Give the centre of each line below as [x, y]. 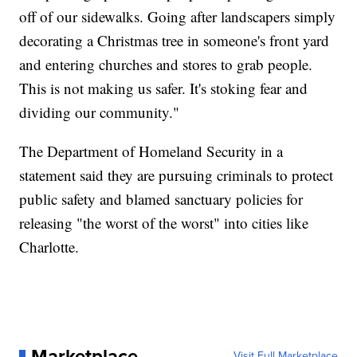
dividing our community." [100, 112]
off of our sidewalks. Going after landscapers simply [178, 16]
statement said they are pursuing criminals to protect [177, 175]
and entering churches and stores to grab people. [166, 64]
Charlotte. [49, 246]
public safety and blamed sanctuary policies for [161, 198]
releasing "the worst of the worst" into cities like [164, 222]
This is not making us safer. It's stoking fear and [164, 88]
